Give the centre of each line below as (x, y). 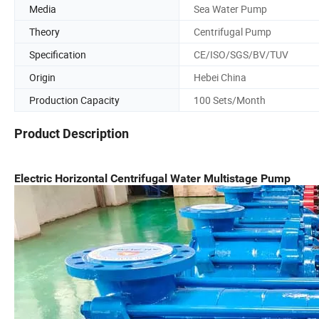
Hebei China (220, 77)
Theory (45, 31)
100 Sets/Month (230, 100)
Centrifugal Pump (232, 31)
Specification (58, 54)
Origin (42, 77)
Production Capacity (74, 100)
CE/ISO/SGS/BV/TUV (241, 54)
